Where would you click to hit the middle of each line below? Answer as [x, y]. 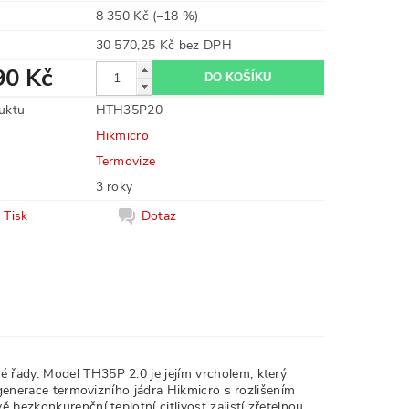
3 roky [114, 187]
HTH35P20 [129, 110]
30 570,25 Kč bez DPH [205, 45]
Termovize [126, 161]
